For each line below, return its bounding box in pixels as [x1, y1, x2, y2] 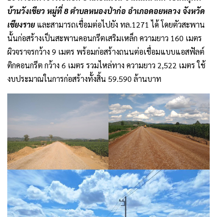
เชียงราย [7, 19, 37, 30]
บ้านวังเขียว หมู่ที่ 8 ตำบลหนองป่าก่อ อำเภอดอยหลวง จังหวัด [7, 6, 205, 16]
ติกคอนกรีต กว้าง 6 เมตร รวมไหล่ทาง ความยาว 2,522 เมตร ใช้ [7, 60, 205, 71]
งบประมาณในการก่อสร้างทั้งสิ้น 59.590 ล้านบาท [7, 74, 161, 84]
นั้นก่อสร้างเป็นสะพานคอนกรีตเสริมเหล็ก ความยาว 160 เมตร [7, 33, 202, 44]
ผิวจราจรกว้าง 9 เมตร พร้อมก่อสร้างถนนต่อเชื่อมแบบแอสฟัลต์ [7, 46, 204, 57]
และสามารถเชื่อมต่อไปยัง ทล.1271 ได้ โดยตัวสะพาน [37, 19, 205, 30]
